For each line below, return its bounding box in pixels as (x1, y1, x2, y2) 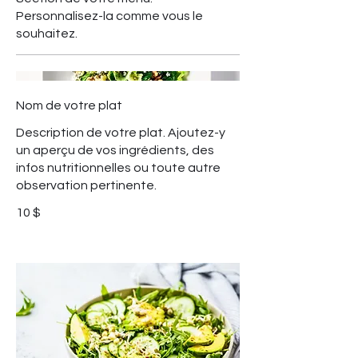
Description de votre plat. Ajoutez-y (16, 126, 225, 140)
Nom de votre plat (16, 99, 122, 113)
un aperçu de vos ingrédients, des (16, 144, 214, 157)
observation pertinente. (16, 179, 157, 193)
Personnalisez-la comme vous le (16, 10, 203, 22)
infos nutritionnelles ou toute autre (16, 161, 221, 175)
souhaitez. (16, 27, 78, 40)
